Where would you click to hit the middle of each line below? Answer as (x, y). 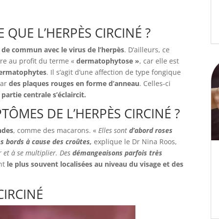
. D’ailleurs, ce (147, 50)
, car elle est (159, 61)
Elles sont (114, 130)
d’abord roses (151, 130)
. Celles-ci (155, 83)
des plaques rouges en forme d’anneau (74, 83)
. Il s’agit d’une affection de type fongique (114, 72)
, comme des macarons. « (56, 130)
